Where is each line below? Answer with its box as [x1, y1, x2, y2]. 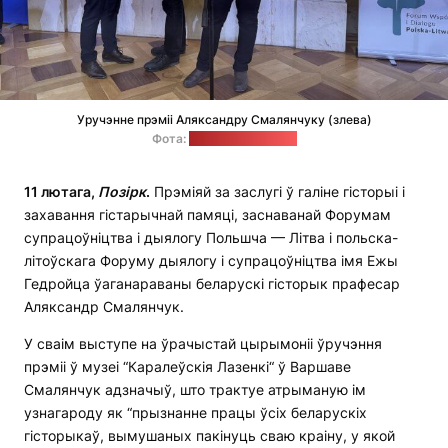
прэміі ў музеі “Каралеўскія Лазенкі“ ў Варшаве [24, 358, 351, 376]
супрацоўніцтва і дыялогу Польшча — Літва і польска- [24, 229, 398, 247]
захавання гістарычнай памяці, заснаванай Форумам [24, 206, 391, 224]
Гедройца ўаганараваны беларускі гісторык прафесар [24, 275, 400, 293]
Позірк [98, 183, 146, 201]
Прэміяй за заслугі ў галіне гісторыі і [150, 183, 405, 201]
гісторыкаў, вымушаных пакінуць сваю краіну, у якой [24, 427, 395, 445]
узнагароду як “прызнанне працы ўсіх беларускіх [24, 404, 367, 422]
